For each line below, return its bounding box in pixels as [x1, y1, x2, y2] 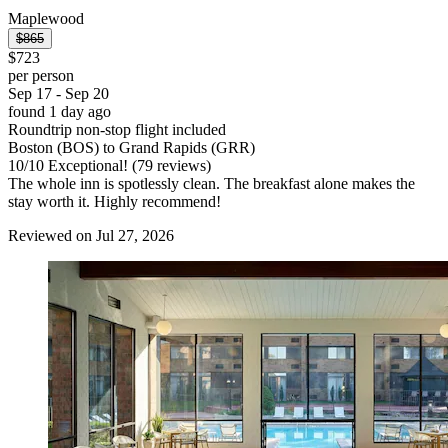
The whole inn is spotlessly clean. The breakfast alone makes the [8, 174, 415, 192]
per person [8, 66, 74, 84]
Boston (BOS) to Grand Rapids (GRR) [8, 138, 255, 156]
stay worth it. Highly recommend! [8, 192, 221, 210]
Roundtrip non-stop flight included [8, 120, 226, 138]
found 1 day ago [8, 102, 111, 120]
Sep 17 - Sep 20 [8, 84, 109, 102]
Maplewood [8, 9, 84, 27]
